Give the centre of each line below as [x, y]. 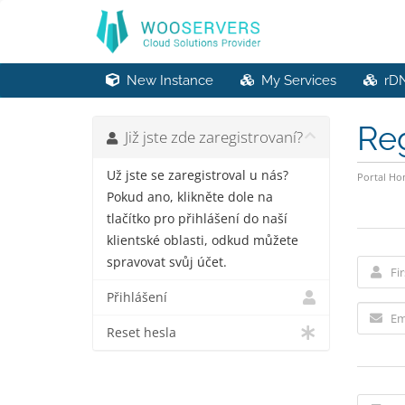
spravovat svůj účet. [167, 262]
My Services [295, 80]
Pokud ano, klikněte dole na [190, 197]
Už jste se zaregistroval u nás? [198, 175]
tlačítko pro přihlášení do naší [197, 219]
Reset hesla [141, 333]
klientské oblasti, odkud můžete [202, 240]
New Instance [166, 80]
